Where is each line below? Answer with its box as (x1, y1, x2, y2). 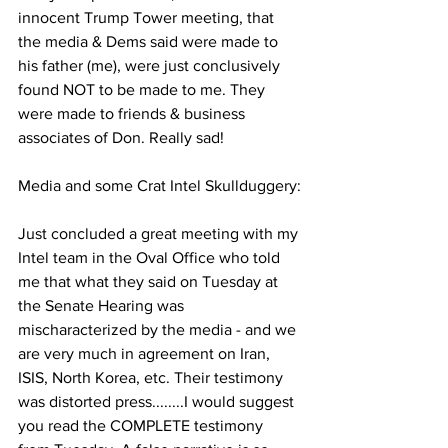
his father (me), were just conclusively (18, 57, 284, 75)
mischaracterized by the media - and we (18, 321, 300, 339)
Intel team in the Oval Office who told (18, 249, 284, 267)
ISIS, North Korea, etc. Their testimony (18, 369, 287, 387)
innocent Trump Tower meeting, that (18, 9, 278, 27)
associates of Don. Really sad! (18, 129, 224, 147)
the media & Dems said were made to (18, 33, 282, 51)
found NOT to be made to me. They (18, 81, 269, 99)
